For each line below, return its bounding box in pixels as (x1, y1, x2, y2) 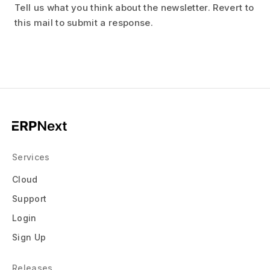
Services (12, 151, 50, 162)
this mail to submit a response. (14, 17, 153, 29)
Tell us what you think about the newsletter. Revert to (14, 2, 254, 14)
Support (12, 193, 47, 204)
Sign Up (12, 231, 46, 242)
